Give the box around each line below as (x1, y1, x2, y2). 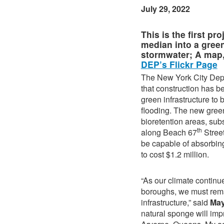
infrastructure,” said (140, 196, 210, 208)
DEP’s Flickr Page (140, 58, 217, 71)
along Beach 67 (140, 126, 197, 138)
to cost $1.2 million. (140, 148, 209, 160)
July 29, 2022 (140, 3, 190, 15)
